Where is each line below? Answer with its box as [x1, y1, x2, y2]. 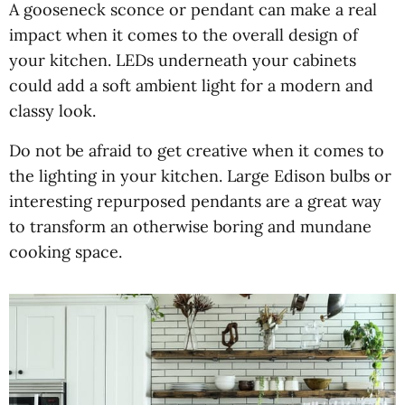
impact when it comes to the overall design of [9, 24, 358, 46]
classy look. [9, 100, 96, 122]
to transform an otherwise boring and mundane [9, 216, 372, 238]
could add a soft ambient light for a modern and [9, 75, 373, 97]
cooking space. [9, 241, 122, 263]
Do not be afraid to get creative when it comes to [9, 140, 384, 162]
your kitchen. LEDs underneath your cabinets [9, 50, 356, 71]
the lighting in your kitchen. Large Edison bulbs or [9, 165, 391, 187]
